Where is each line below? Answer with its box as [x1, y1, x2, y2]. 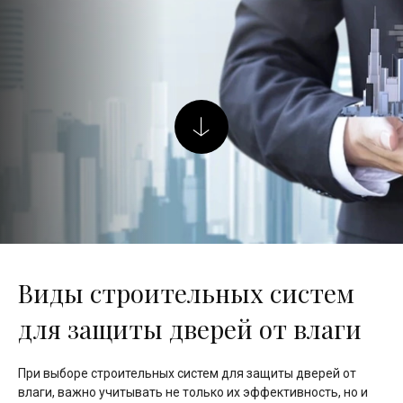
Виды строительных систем [18, 275, 354, 309]
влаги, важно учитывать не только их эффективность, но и [18, 384, 368, 399]
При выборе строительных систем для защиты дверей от [18, 365, 356, 381]
